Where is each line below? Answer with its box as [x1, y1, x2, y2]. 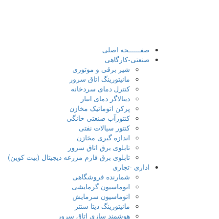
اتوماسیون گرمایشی [72, 181, 130, 191]
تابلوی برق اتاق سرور [68, 142, 130, 152]
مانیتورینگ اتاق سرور [69, 74, 130, 84]
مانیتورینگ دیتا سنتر [75, 201, 130, 211]
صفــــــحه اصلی [102, 44, 150, 54]
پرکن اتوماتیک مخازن [69, 103, 130, 113]
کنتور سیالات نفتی [79, 123, 130, 132]
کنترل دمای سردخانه [71, 84, 130, 93]
